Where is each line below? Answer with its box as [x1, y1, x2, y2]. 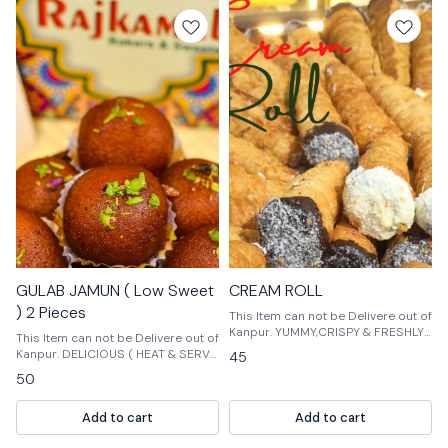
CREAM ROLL [229, 280, 323, 302]
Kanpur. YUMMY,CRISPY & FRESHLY [229, 324, 275, 341]
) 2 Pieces [16, 302, 86, 324]
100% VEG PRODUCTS [229, 340, 356, 357]
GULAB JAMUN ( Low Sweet [16, 280, 214, 302]
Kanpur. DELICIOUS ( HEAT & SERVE [16, 346, 62, 363]
